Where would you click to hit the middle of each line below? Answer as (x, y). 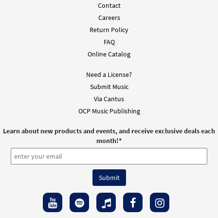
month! (108, 140)
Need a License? (109, 75)
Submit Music (109, 87)
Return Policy (109, 30)
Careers (109, 18)
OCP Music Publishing (109, 111)
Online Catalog (109, 54)
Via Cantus (109, 99)
